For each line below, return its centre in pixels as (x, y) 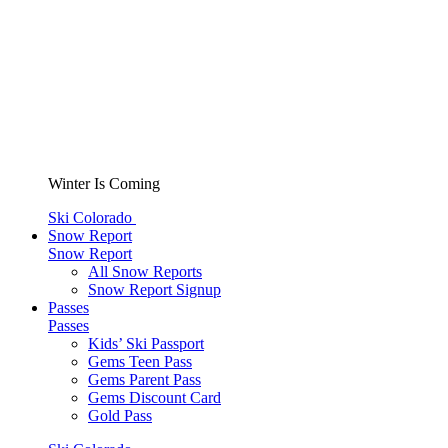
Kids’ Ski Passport (146, 343)
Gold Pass (120, 415)
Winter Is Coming (104, 183)
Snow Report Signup (154, 289)
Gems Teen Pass (140, 361)
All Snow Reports (145, 271)
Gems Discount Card (154, 397)
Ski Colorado (92, 217)
